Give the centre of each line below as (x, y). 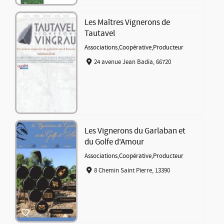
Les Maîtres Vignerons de (127, 23)
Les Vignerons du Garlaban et (135, 131)
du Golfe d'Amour (114, 142)
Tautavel (100, 34)
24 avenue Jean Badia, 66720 (132, 62)
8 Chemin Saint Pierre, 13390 (132, 170)
